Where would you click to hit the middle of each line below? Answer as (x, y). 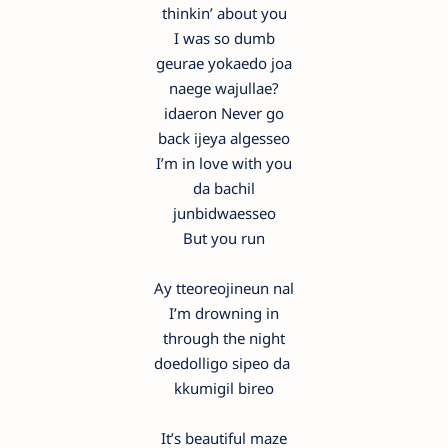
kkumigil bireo (224, 387)
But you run (224, 237)
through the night (224, 337)
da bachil (224, 187)
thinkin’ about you (224, 12)
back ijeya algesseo (224, 137)
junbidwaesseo (224, 212)
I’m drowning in (224, 312)
